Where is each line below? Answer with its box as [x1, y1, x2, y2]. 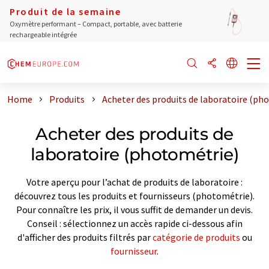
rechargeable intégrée [10, 30, 77, 39]
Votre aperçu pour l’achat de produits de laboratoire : [26, 175, 243, 188]
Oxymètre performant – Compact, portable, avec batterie [10, 19, 182, 28]
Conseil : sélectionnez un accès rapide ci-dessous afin [26, 217, 243, 229]
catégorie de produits [152, 231, 240, 243]
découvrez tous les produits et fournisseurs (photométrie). [14, 189, 255, 202]
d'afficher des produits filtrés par [17, 231, 153, 243]
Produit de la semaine [10, 5, 121, 17]
